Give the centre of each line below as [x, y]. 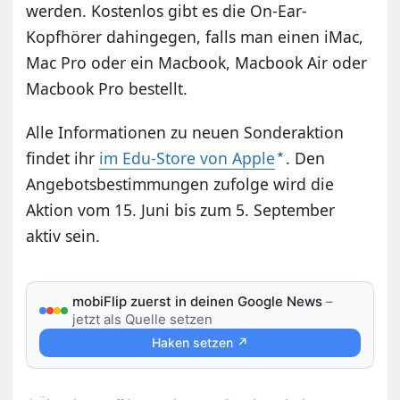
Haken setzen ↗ [200, 343]
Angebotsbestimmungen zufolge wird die [180, 184]
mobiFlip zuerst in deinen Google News [198, 302]
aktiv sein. [63, 236]
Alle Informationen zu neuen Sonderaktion [185, 133]
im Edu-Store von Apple [187, 158]
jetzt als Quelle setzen [143, 320]
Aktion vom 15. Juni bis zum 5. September [181, 210]
